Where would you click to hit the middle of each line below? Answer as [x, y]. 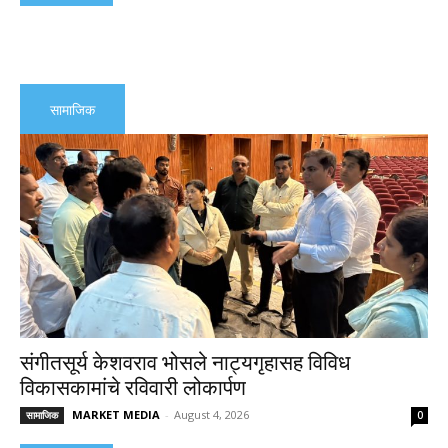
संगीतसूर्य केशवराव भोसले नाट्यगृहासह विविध [185, 362]
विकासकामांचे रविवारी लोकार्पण [133, 387]
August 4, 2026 [211, 414]
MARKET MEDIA [116, 414]
